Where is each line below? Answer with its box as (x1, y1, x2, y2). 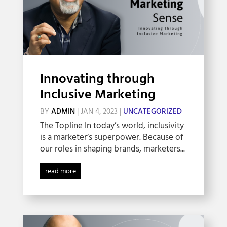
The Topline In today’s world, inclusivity (40, 119, 184, 133)
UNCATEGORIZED (123, 105, 182, 118)
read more (45, 165, 76, 177)
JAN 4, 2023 (80, 105, 118, 118)
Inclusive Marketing (40, 84, 156, 105)
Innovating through (40, 68, 155, 90)
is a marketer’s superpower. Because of (40, 130, 183, 144)
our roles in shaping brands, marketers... (40, 142, 185, 156)
